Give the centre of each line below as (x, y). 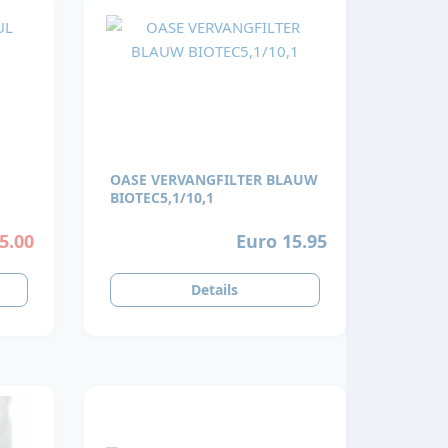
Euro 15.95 (281, 240)
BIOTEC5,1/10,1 (161, 197)
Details (215, 290)
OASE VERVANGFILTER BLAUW (213, 179)
